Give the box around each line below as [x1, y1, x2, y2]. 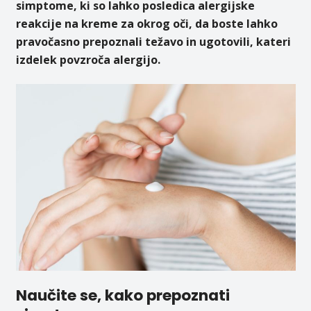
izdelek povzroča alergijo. [15, 51, 160, 67]
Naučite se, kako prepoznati [15, 285, 230, 307]
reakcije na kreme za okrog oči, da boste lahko [15, 15, 278, 31]
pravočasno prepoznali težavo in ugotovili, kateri [15, 33, 291, 49]
